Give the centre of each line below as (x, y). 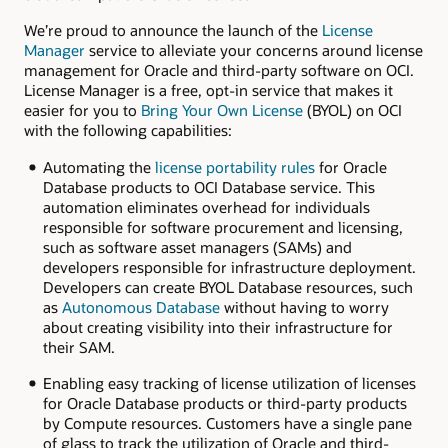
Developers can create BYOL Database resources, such (227, 286)
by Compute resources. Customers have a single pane (227, 422)
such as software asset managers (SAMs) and (197, 246)
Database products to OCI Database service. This (208, 186)
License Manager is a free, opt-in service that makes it (208, 90)
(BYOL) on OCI (352, 110)
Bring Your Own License (222, 110)
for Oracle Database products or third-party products (224, 402)
